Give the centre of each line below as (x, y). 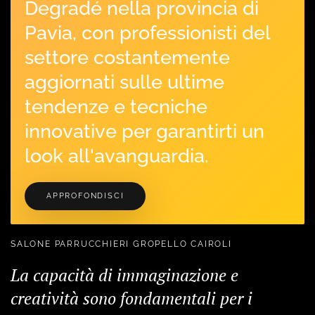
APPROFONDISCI (85, 196)
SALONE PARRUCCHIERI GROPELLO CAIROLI (121, 244)
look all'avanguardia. (116, 156)
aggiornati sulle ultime (124, 82)
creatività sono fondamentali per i (131, 298)
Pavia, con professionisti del (147, 33)
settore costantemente (127, 57)
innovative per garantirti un (144, 131)
